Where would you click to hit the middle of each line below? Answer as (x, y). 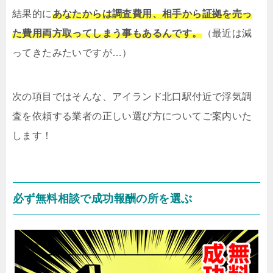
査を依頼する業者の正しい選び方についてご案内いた (132, 116)
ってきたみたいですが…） (72, 53)
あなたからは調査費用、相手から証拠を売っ (152, 14)
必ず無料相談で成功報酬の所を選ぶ (103, 199)
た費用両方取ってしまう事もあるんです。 (107, 34)
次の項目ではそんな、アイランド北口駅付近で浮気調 (132, 97)
